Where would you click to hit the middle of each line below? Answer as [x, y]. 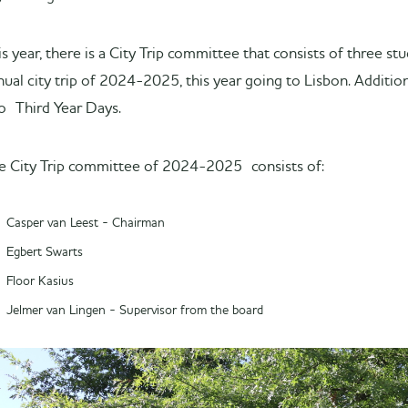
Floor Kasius [40, 281]
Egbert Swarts [45, 252]
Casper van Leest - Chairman [86, 223]
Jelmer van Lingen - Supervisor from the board [135, 311]
